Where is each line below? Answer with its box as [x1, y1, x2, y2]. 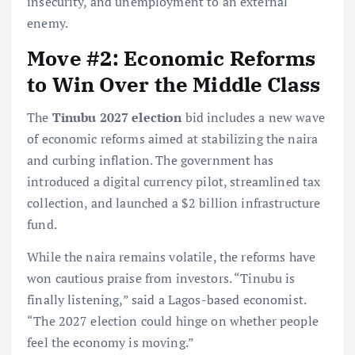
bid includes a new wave [181, 108, 325, 126]
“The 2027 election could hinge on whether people [27, 312, 319, 330]
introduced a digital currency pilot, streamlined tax [27, 172, 321, 190]
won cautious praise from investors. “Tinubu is [27, 269, 296, 287]
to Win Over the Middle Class [27, 70, 321, 97]
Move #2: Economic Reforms [27, 44, 316, 71]
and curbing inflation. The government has [27, 151, 273, 169]
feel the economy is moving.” [27, 334, 195, 351]
